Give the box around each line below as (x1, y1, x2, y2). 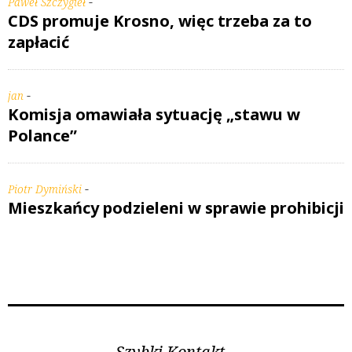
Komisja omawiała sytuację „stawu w (8, 103, 300, 125)
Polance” (8, 124, 77, 146)
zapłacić (8, 31, 69, 53)
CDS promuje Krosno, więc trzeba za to (8, 9, 312, 31)
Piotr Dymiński (8, 181, 82, 196)
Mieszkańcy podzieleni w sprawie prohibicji (8, 196, 344, 218)
